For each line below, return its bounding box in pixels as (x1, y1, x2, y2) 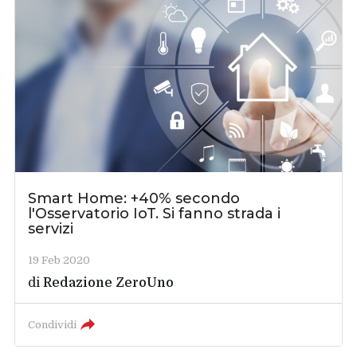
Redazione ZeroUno (43, 275, 175, 290)
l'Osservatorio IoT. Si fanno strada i (28, 204, 281, 222)
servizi (28, 219, 74, 237)
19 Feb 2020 (28, 253, 91, 266)
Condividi (28, 318, 77, 331)
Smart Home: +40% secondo (28, 189, 241, 207)
